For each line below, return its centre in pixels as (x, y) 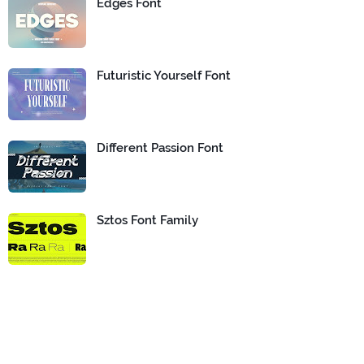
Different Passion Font (160, 148)
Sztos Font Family (147, 220)
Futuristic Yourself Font (164, 76)
